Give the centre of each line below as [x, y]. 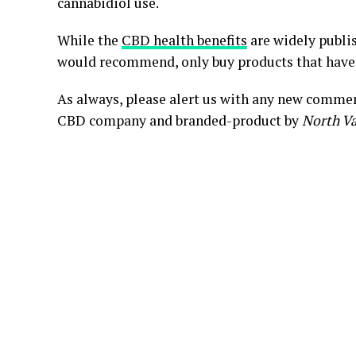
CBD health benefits [184, 40]
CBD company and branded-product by [180, 120]
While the [89, 40]
